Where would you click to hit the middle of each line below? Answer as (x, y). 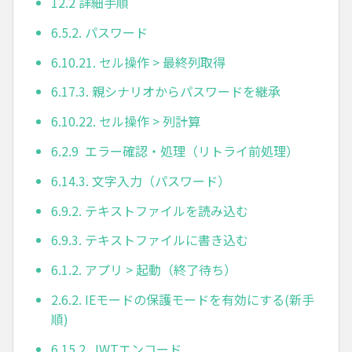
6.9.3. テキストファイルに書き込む (150, 240)
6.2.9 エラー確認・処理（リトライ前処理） (175, 150)
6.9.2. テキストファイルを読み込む (150, 210)
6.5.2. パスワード (99, 32)
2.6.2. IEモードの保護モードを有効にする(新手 (183, 299)
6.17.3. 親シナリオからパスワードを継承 (166, 92)
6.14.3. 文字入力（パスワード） (141, 180)
